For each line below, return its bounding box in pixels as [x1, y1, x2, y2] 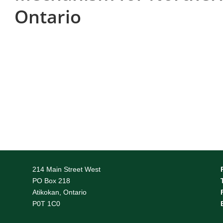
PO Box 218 [32, 176, 70, 185]
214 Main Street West [32, 165, 101, 173]
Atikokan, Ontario [32, 188, 87, 196]
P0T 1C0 [32, 199, 60, 208]
